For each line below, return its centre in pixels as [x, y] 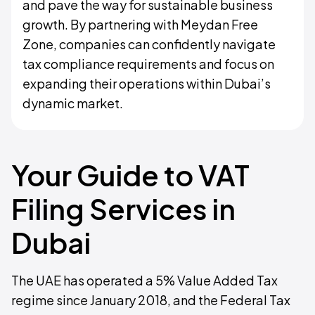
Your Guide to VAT [130, 174]
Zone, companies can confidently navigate [149, 44]
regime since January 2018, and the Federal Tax [151, 300]
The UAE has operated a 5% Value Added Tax [144, 280]
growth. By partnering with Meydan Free [140, 24]
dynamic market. [73, 103]
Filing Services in [123, 208]
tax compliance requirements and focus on [148, 63]
